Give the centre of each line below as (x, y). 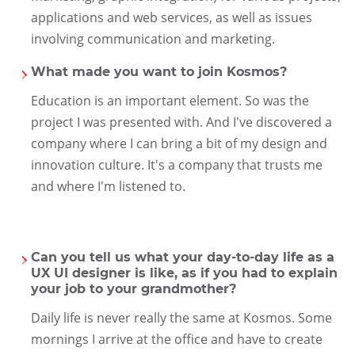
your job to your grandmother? (133, 288)
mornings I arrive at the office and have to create (176, 339)
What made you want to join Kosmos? (158, 71)
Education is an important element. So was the (170, 100)
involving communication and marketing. (153, 38)
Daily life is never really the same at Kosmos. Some (181, 317)
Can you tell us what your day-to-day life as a (182, 257)
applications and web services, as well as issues (171, 17)
